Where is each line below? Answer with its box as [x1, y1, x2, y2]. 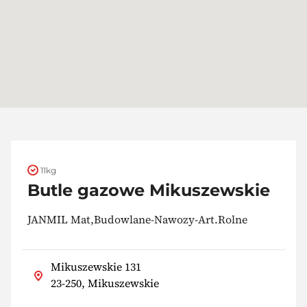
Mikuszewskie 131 [51, 259, 141, 275]
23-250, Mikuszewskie [51, 275, 159, 291]
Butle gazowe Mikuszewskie [27, 180, 270, 200]
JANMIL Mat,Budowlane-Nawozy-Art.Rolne [27, 211, 247, 227]
